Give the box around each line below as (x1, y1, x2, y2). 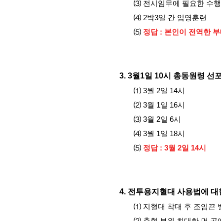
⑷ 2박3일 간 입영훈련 (134, 14, 207, 22)
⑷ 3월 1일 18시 (134, 130, 185, 138)
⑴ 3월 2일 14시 (134, 87, 185, 95)
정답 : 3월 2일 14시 (143, 144, 207, 152)
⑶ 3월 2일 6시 (134, 115, 182, 123)
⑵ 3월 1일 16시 (134, 101, 185, 109)
